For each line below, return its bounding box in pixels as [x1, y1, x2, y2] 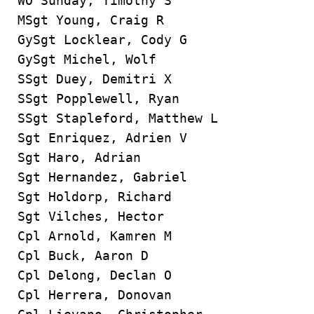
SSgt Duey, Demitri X [18, 71, 172, 86]
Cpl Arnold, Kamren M [18, 228, 172, 243]
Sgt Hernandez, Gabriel [18, 170, 187, 184]
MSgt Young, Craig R [18, 13, 164, 27]
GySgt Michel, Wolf [18, 52, 156, 67]
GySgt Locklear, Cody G [18, 32, 187, 47]
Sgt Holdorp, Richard [18, 189, 172, 204]
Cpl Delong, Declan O [18, 268, 172, 282]
